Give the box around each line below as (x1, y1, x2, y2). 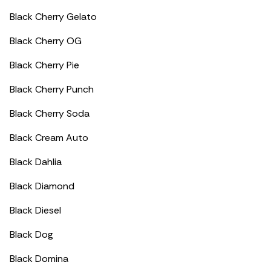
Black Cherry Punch (10, 83, 94, 96)
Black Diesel (10, 204, 61, 217)
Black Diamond (10, 180, 74, 192)
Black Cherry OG (10, 34, 82, 47)
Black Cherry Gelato (10, 10, 97, 23)
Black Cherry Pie (10, 59, 79, 71)
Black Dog (10, 228, 53, 241)
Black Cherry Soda (10, 107, 90, 120)
